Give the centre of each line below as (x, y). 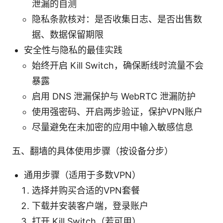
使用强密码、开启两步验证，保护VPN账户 (117, 111)
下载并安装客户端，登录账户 (90, 206)
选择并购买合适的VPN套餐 (86, 190)
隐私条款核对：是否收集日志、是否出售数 (117, 19)
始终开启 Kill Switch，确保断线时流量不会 (118, 65)
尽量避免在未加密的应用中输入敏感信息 (112, 127)
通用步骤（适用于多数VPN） (82, 175)
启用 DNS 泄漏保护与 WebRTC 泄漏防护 (114, 96)
